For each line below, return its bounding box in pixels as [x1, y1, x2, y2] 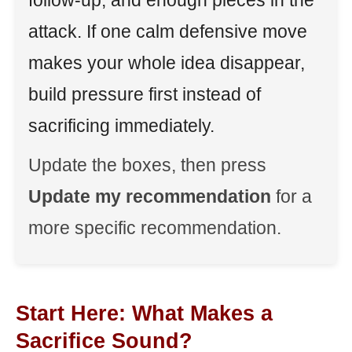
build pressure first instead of [28, 84, 261, 104]
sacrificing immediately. [28, 115, 214, 136]
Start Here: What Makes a [16, 302, 273, 325]
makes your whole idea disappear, [28, 53, 305, 73]
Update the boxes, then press [28, 155, 266, 175]
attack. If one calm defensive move [28, 21, 307, 42]
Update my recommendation [28, 186, 271, 207]
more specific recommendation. [28, 218, 281, 238]
